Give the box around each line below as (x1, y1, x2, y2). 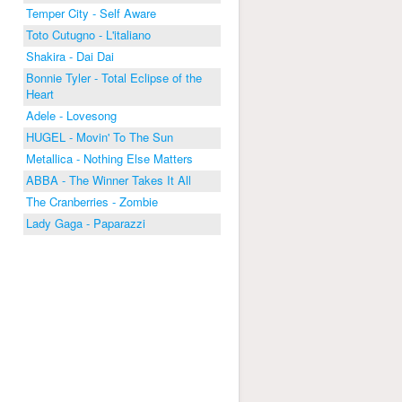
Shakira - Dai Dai (26, 48, 114, 65)
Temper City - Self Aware (26, 4, 156, 22)
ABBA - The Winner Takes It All (26, 171, 191, 188)
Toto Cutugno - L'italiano (26, 26, 151, 43)
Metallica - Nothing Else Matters (26, 150, 193, 167)
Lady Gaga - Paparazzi (26, 214, 145, 232)
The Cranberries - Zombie (26, 193, 158, 210)
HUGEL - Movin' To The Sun (26, 128, 173, 145)
